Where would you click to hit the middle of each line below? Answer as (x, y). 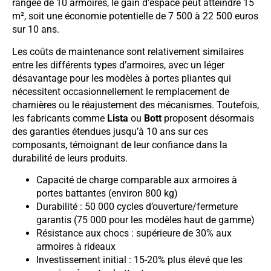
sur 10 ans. (36, 30)
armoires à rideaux (76, 246)
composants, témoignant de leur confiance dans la (120, 145)
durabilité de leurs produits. (70, 158)
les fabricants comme (60, 118)
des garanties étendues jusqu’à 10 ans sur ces (110, 131)
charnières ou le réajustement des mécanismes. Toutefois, (135, 105)
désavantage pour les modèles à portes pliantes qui (122, 78)
